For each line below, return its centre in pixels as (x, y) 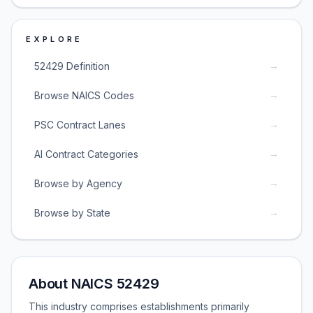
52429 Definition (72, 66)
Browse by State (72, 212)
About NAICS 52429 (94, 284)
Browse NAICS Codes (84, 95)
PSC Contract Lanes (80, 124)
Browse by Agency (78, 183)
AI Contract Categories (86, 154)
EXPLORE (54, 39)
